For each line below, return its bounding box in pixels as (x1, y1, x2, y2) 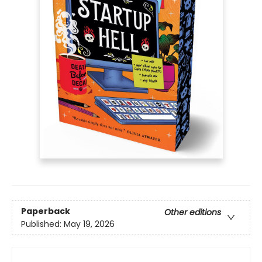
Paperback (21, 205, 70, 217)
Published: (21, 218, 64, 230)
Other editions (164, 206, 221, 218)
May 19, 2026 (64, 218, 115, 230)
